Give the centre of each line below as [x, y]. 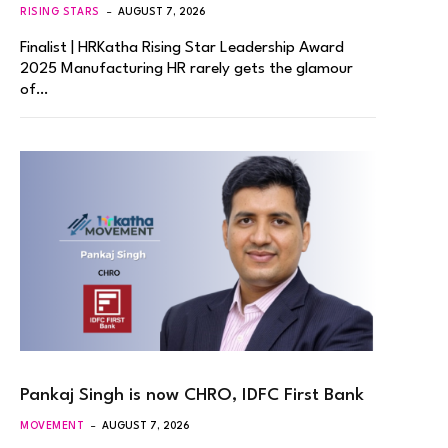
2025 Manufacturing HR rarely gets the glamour [186, 68]
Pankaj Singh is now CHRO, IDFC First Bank [192, 396]
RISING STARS [60, 11]
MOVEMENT [52, 426]
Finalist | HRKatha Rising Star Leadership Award [182, 47]
